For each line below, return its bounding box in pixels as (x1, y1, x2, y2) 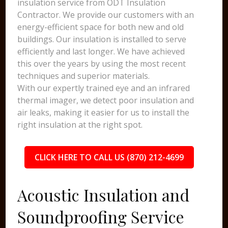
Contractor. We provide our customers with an (17, 9, 194, 20)
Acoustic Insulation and (17, 184, 190, 206)
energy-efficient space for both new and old (17, 21, 184, 33)
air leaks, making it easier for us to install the (17, 107, 190, 118)
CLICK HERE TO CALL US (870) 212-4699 (34, 152, 184, 163)
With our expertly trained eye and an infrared (17, 82, 190, 94)
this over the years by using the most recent (17, 58, 186, 69)
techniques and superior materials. (17, 70, 150, 81)
